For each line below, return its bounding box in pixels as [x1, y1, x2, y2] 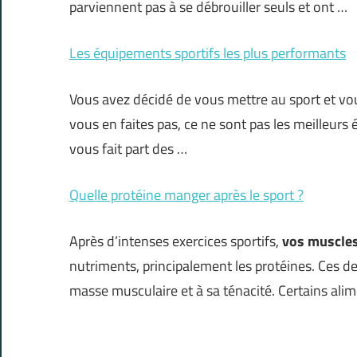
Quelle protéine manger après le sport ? [69, 184, 304, 206]
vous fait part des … [69, 138, 187, 160]
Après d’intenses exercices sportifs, [69, 230, 282, 253]
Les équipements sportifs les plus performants [69, 42, 346, 65]
